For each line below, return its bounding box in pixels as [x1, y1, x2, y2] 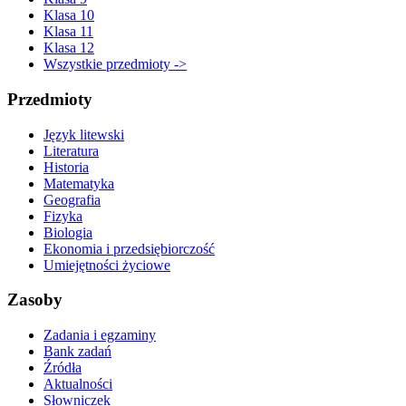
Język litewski [43, 126, 124, 142]
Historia [43, 159, 89, 175]
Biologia [43, 224, 92, 240]
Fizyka [43, 208, 82, 224]
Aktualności [43, 376, 112, 392]
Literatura [43, 142, 99, 159]
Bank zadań [43, 343, 111, 360]
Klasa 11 [43, 24, 93, 40]
